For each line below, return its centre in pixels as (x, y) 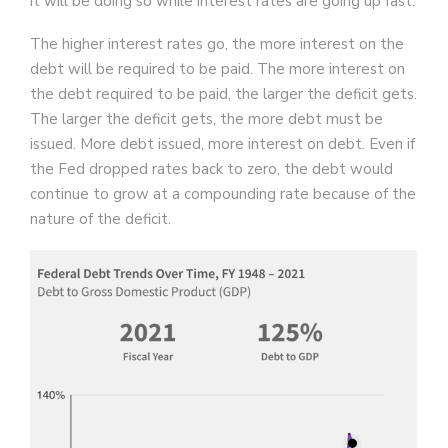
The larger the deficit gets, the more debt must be (206, 118)
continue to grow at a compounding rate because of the (223, 193)
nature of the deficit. (102, 218)
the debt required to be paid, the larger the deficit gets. (223, 93)
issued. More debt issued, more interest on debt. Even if (222, 143)
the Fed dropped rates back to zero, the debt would (211, 168)
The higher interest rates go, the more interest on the (217, 43)
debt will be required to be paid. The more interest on (217, 68)
